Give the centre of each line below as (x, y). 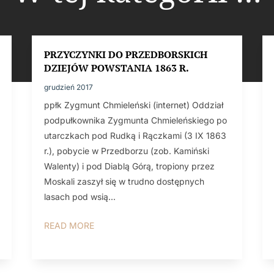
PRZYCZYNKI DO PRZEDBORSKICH (125, 54)
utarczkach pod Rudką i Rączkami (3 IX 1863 (135, 135)
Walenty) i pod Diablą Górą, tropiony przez (129, 166)
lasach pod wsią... (80, 196)
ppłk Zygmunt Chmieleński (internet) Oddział (133, 105)
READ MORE (69, 225)
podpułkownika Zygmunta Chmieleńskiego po (135, 120)
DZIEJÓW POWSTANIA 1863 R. (116, 68)
